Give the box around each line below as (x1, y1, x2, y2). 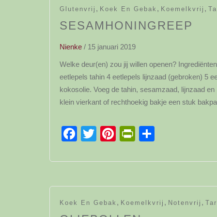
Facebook (77, 125, 146, 142)
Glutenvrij (60, 5, 96, 13)
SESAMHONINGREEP (60, 19, 193, 32)
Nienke (60, 43, 82, 51)
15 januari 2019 (88, 43, 136, 51)
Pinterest (116, 125, 177, 142)
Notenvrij (168, 199, 201, 206)
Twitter (96, 125, 142, 142)
